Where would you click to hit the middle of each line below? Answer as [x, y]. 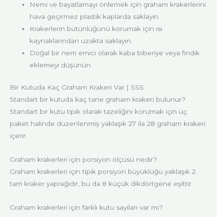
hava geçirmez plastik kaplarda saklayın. [95, 17]
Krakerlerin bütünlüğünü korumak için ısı [96, 29]
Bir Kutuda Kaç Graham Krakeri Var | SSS [77, 87]
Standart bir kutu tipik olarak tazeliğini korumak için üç [98, 111]
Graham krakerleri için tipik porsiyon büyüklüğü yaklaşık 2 [103, 171]
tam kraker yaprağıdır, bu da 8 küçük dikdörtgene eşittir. [101, 183]
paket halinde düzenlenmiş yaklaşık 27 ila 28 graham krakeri [108, 123]
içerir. [18, 135]
